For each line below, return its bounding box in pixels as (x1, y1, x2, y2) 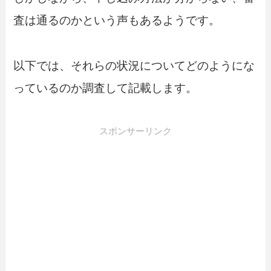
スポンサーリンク (99, 125, 172, 136)
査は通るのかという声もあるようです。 (13, 14, 221, 27)
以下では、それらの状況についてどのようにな (13, 59, 255, 72)
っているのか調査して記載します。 (13, 81, 198, 94)
